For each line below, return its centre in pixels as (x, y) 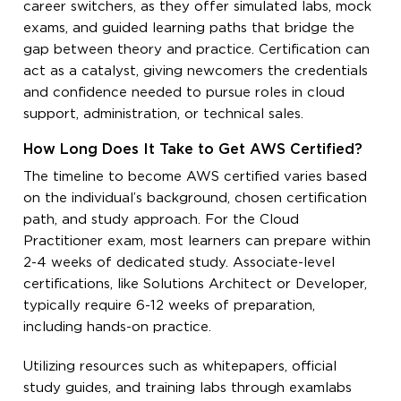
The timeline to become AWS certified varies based (196, 176)
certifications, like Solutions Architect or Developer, (196, 284)
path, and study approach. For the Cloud (162, 219)
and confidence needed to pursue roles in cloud (184, 92)
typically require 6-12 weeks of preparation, (170, 305)
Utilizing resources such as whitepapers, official (180, 366)
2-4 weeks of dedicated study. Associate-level (179, 262)
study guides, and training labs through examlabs (188, 388)
